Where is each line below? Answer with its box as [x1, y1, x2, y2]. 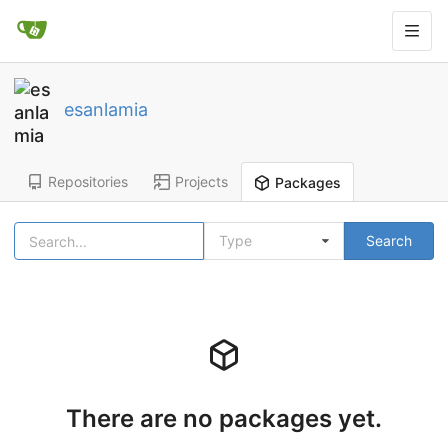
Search [366, 232, 412, 249]
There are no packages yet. [66, 403, 382, 433]
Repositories [48, 173, 128, 190]
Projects [175, 173, 228, 190]
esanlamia [64, 99, 148, 121]
